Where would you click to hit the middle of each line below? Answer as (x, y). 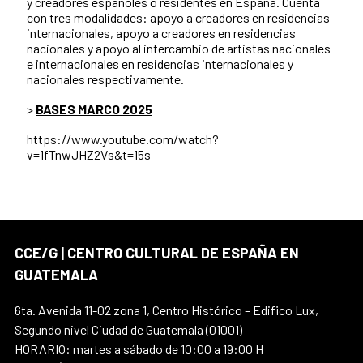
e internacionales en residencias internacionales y (160, 64)
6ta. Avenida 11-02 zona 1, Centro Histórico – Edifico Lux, (167, 310)
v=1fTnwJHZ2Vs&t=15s (89, 155)
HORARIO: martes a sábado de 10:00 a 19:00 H (139, 349)
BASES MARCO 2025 (94, 109)
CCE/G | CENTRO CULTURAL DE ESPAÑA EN (157, 253)
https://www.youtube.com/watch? (123, 139)
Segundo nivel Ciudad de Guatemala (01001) (128, 330)
